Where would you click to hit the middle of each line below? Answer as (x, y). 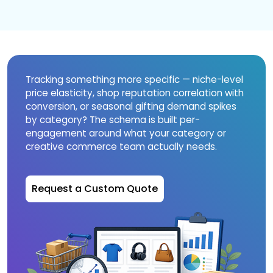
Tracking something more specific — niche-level (134, 80)
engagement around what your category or (126, 133)
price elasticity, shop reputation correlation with (135, 93)
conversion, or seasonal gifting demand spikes (131, 106)
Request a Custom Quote (95, 189)
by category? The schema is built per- (113, 120)
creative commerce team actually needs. (121, 147)
